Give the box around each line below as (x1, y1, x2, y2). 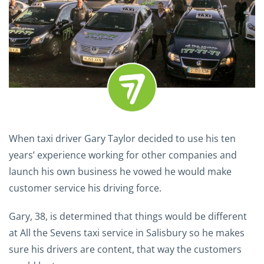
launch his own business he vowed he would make (9, 164, 232, 178)
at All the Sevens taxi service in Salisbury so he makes (9, 226, 245, 239)
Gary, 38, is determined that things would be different (9, 209, 247, 223)
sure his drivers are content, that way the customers (9, 242, 242, 256)
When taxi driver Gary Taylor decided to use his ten (9, 131, 236, 145)
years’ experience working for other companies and (9, 148, 237, 161)
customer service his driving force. (9, 181, 161, 194)
